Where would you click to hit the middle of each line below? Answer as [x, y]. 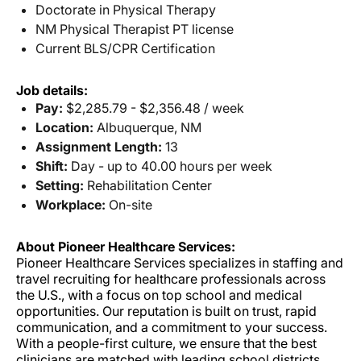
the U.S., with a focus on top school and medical [159, 295]
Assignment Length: [99, 146]
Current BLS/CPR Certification [125, 48]
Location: [64, 127]
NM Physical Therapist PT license [135, 29]
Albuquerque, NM [147, 127]
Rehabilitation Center [148, 185]
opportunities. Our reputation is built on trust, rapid [166, 311]
